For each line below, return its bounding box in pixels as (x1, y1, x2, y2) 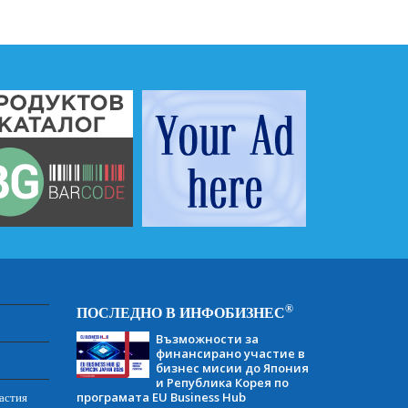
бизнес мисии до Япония (155, 359, 309, 376)
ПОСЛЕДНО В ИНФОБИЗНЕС (76, 304, 285, 321)
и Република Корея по (155, 373, 289, 391)
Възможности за (155, 330, 259, 347)
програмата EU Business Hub (76, 388, 246, 405)
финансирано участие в (155, 344, 305, 362)
